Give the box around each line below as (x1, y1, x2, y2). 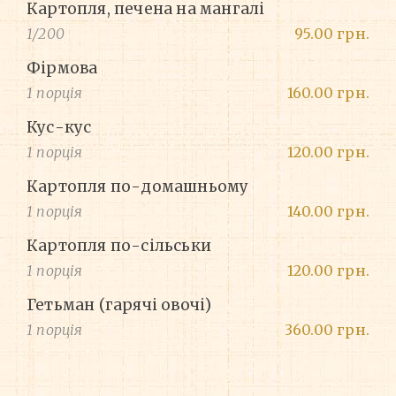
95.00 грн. (294, 25, 369, 43)
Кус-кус (27, 118, 92, 138)
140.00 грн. (286, 202, 369, 221)
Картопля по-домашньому (27, 177, 249, 197)
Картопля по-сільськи (27, 236, 211, 256)
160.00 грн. (286, 84, 369, 103)
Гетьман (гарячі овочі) (27, 295, 212, 316)
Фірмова (27, 58, 98, 79)
